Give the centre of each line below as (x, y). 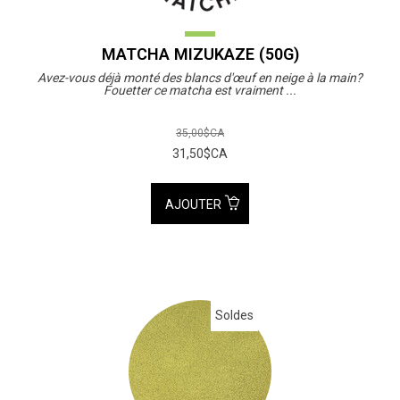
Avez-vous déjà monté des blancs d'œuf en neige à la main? (200, 77)
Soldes (234, 315)
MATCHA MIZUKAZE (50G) (200, 54)
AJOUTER (195, 204)
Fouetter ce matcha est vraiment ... (200, 90)
